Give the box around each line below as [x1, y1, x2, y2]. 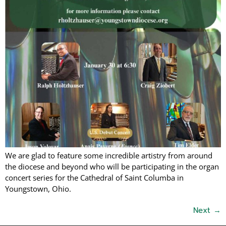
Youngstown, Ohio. [5, 184, 71, 194]
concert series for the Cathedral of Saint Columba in [5, 173, 184, 183]
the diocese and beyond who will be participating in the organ [5, 161, 219, 172]
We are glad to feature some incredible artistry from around [5, 150, 212, 161]
